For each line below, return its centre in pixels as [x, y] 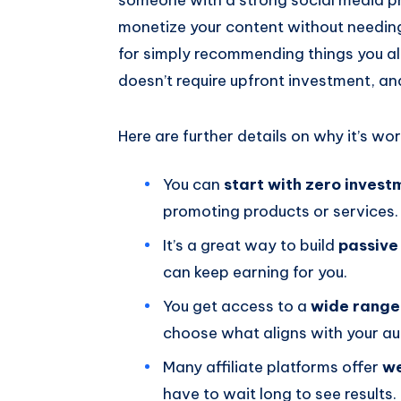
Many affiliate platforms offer [273, 367]
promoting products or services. [281, 211]
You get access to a [237, 306]
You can [192, 184]
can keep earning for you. [255, 272]
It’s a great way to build [251, 245]
